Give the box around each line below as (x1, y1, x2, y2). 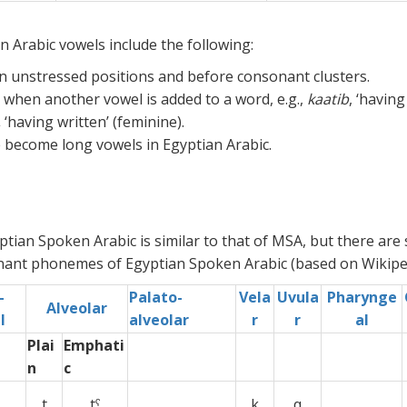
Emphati (64, 334, 124, 355)
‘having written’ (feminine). (5, 111, 184, 132)
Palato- (129, 286, 183, 307)
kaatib (303, 88, 349, 109)
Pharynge (326, 286, 397, 307)
